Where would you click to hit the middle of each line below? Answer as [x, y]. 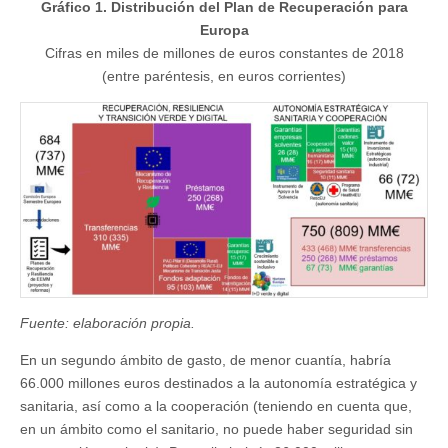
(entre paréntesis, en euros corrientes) [224, 76]
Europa [224, 30]
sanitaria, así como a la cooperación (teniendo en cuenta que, [216, 406]
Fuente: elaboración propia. [107, 323]
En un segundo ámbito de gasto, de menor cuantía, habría [205, 360]
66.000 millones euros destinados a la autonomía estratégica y [218, 383]
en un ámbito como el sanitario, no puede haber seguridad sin [216, 429]
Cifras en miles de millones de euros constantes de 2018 [224, 53]
